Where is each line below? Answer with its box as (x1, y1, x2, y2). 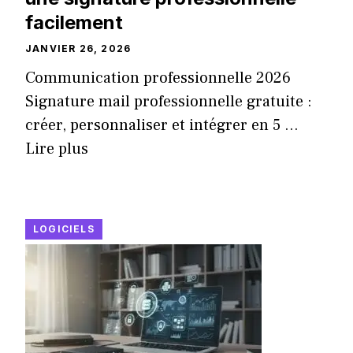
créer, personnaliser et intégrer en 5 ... (25, 115, 299, 136)
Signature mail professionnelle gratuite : (25, 91, 312, 113)
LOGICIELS (33, 223, 95, 236)
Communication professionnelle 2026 (25, 68, 291, 89)
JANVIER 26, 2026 (25, 43, 132, 55)
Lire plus (25, 139, 88, 160)
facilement (25, 11, 123, 35)
